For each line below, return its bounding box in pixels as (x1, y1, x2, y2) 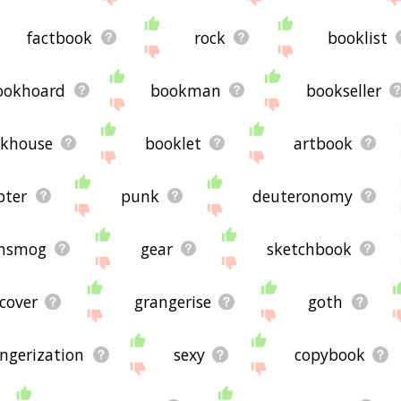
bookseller (305, 79, 381, 101)
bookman (150, 79, 222, 101)
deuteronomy (252, 184, 353, 207)
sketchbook (267, 237, 353, 260)
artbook (294, 132, 354, 154)
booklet (145, 132, 202, 154)
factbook (27, 26, 93, 48)
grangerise (134, 290, 212, 312)
